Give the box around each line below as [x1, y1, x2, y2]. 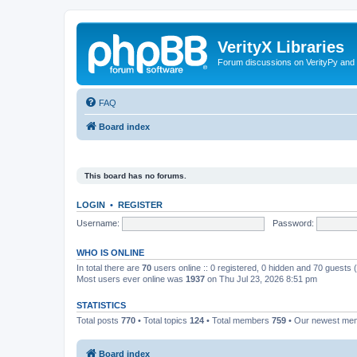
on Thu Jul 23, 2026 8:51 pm [205, 274, 317, 284]
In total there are [76, 263, 142, 273]
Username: [76, 218, 120, 228]
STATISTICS [76, 300, 126, 310]
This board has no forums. [84, 171, 186, 180]
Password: [272, 218, 314, 228]
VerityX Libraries [218, 38, 344, 56]
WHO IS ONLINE [76, 248, 144, 257]
